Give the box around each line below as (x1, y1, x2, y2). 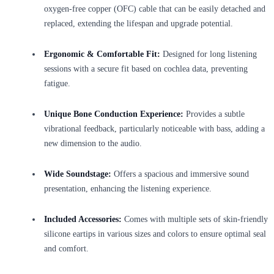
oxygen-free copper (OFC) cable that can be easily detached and (44, 4, 265, 13)
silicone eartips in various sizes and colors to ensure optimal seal (44, 229, 266, 239)
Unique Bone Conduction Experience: (44, 109, 183, 119)
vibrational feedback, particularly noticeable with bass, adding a (44, 124, 265, 133)
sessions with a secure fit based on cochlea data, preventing (44, 64, 248, 73)
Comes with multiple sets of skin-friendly (122, 214, 268, 224)
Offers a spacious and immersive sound (111, 169, 249, 179)
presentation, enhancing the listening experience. (44, 183, 212, 193)
